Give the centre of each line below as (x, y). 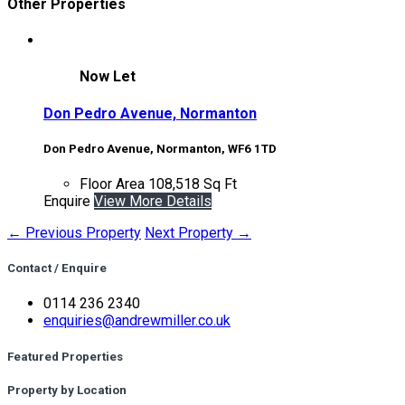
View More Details (153, 201)
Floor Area (114, 184)
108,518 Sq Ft (193, 184)
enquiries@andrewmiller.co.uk (137, 321)
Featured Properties (65, 356)
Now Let (108, 77)
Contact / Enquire (57, 268)
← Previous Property (74, 233)
